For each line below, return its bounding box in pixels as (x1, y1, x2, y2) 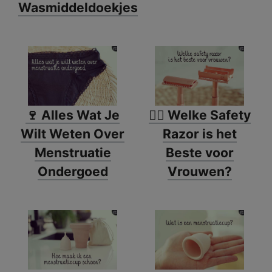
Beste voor (165, 144, 234, 160)
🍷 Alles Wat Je (25, 107, 120, 123)
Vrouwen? (167, 163, 232, 179)
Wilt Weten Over (21, 126, 124, 141)
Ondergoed (37, 163, 108, 179)
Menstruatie (34, 144, 111, 160)
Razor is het (162, 126, 237, 141)
